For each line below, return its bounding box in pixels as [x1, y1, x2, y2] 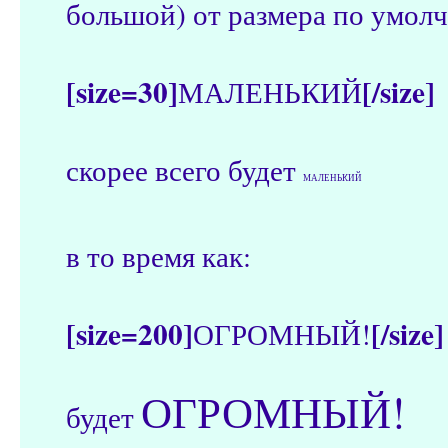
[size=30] [66, 70, 178, 113]
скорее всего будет [66, 150, 303, 189]
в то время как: [66, 236, 251, 275]
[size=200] [66, 312, 193, 355]
